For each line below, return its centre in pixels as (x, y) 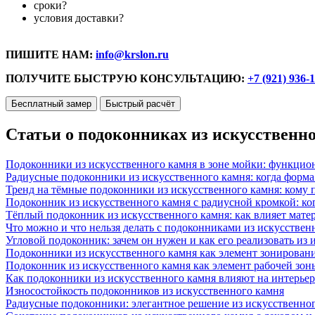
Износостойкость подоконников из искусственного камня (145, 290)
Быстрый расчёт (140, 103)
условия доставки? (79, 18)
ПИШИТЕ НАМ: (51, 54)
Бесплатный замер (51, 103)
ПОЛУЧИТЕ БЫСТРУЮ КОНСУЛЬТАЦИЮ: (127, 78)
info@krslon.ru (132, 54)
